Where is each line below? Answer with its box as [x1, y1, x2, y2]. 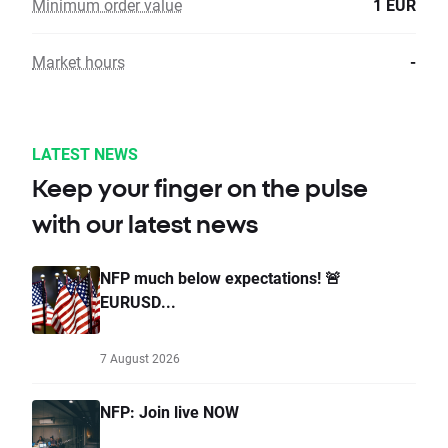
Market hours [32, 51, 125, 73]
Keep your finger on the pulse [32, 174, 368, 203]
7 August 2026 [100, 350, 180, 367]
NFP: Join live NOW [100, 401, 239, 423]
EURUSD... [100, 291, 176, 313]
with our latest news [32, 210, 258, 239]
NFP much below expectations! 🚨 [100, 267, 341, 289]
